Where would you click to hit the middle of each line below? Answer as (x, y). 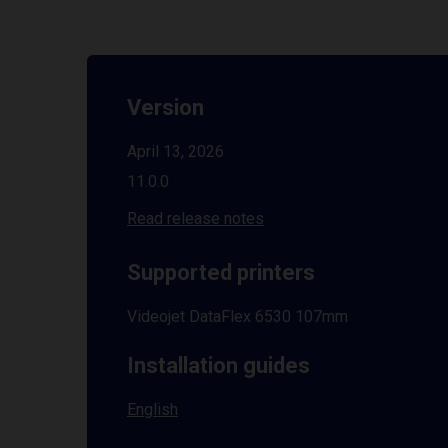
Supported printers (221, 272)
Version (165, 107)
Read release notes (195, 218)
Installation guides (218, 365)
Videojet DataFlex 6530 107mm (237, 316)
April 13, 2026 (175, 151)
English (152, 409)
